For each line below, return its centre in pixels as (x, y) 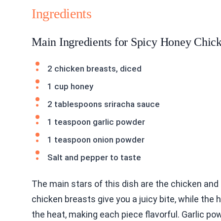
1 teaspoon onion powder (96, 139)
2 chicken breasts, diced (94, 68)
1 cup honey (70, 86)
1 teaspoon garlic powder (96, 122)
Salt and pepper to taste (94, 157)
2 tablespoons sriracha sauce (104, 104)
